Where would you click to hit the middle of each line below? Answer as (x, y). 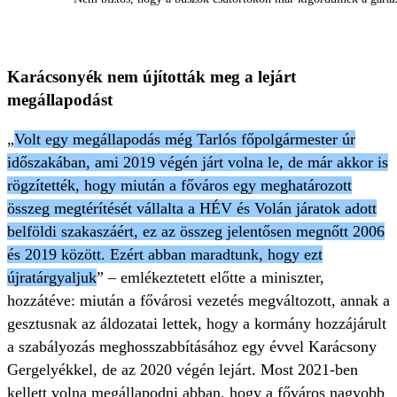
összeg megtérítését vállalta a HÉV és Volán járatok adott (192, 208)
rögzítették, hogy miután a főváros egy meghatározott (179, 185)
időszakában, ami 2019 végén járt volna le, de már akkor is (198, 162)
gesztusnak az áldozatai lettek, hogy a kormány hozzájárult (197, 323)
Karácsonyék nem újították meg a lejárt (152, 77)
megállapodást (60, 100)
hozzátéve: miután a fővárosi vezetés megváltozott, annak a (198, 300)
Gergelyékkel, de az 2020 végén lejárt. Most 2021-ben (183, 370)
